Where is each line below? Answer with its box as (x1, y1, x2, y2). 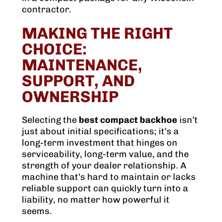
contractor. (22, 4, 71, 15)
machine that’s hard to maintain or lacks (22, 171, 196, 183)
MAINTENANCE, (22, 55, 142, 75)
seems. (22, 206, 52, 217)
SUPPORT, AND (22, 71, 135, 91)
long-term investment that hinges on (22, 137, 177, 149)
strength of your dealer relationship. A (22, 160, 186, 171)
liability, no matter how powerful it (22, 194, 169, 206)
